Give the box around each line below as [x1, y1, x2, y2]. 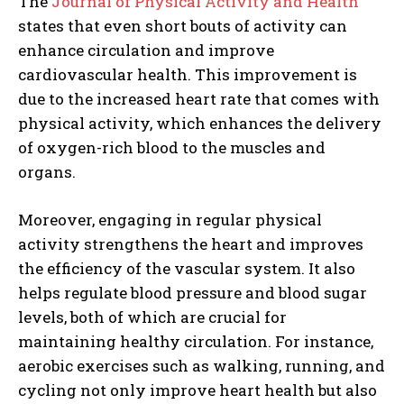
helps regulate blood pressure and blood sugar [18, 281, 367, 303]
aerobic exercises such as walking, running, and [18, 354, 385, 376]
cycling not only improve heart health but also [18, 379, 377, 400]
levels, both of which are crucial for [18, 306, 287, 327]
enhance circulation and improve [18, 39, 274, 60]
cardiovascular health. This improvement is [18, 63, 357, 85]
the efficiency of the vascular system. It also [18, 257, 355, 279]
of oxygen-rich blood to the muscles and [18, 136, 326, 158]
